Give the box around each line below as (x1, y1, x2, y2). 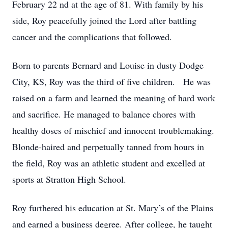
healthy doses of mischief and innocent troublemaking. (12, 124, 214, 136)
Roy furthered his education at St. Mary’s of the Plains (12, 202, 213, 214)
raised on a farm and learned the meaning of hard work (12, 92, 215, 104)
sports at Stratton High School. (12, 173, 126, 185)
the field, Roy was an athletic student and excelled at (12, 157, 205, 169)
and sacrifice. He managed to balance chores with (12, 108, 195, 120)
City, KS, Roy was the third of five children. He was (12, 75, 211, 88)
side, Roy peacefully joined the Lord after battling (12, 14, 196, 26)
